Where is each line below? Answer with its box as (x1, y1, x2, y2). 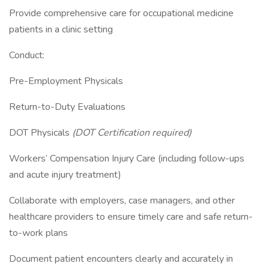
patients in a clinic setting (9, 23, 113, 36)
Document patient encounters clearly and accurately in (9, 252, 233, 265)
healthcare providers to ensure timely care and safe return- (9, 210, 253, 223)
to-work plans (9, 226, 68, 240)
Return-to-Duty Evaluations (9, 100, 125, 113)
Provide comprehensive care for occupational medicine (9, 7, 234, 20)
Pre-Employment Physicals (9, 74, 123, 88)
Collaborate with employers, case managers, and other (9, 194, 235, 207)
